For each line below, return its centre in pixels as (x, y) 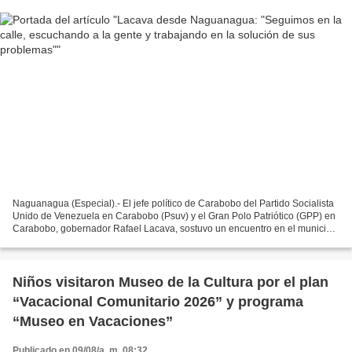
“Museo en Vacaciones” (93, 322)
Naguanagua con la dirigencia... (81, 242)
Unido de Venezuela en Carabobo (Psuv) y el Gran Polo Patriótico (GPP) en (174, 216)
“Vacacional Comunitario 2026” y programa (158, 302)
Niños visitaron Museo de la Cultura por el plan (170, 282)
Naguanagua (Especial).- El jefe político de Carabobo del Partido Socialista (173, 204)
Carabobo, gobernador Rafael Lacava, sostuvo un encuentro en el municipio (176, 229)
